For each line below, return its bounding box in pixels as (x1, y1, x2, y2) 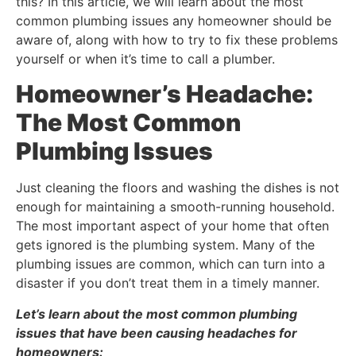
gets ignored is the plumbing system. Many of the (16, 237, 315, 253)
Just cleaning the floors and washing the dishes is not (16, 180, 339, 196)
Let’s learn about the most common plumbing (16, 305, 297, 322)
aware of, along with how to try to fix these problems (16, 31, 338, 48)
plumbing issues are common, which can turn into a (16, 256, 325, 273)
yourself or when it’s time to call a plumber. (16, 50, 275, 67)
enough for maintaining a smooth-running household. (16, 199, 335, 215)
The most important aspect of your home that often (16, 218, 329, 234)
